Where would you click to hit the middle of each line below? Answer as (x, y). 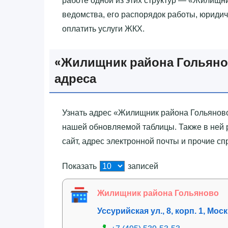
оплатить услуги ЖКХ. (103, 28)
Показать (80, 166)
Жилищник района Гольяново (158, 193)
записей (142, 166)
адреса (75, 78)
